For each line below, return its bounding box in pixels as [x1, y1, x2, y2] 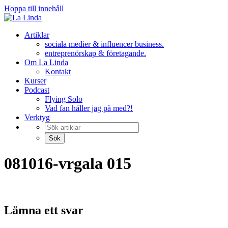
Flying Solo [45, 95, 82, 103]
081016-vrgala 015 [4, 154, 131, 173]
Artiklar [24, 31, 49, 39]
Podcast [24, 85, 49, 94]
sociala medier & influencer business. [45, 40, 164, 48]
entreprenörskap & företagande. [45, 49, 146, 58]
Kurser [24, 76, 46, 85]
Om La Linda [24, 58, 68, 67]
